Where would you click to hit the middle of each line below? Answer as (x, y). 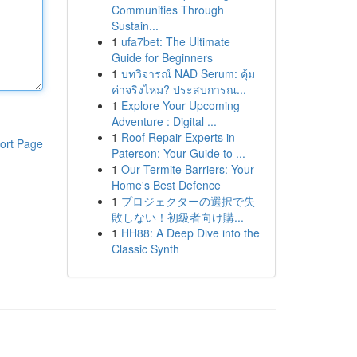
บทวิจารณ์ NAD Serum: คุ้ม (188, 73)
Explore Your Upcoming (180, 105)
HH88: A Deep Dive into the (190, 233)
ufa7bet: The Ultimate (175, 41)
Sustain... (135, 25)
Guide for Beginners (162, 57)
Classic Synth (145, 249)
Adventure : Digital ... (164, 121)
